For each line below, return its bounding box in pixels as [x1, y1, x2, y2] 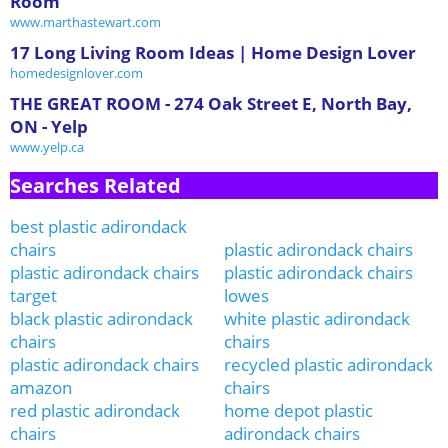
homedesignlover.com [10, 63, 143, 82]
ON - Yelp [10, 114, 88, 138]
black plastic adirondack [10, 306, 193, 330]
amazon [10, 375, 72, 399]
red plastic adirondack [10, 398, 180, 422]
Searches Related [10, 171, 181, 199]
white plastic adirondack [224, 306, 410, 330]
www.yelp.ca [10, 137, 84, 156]
